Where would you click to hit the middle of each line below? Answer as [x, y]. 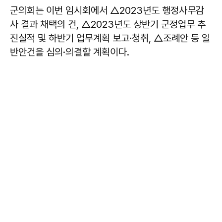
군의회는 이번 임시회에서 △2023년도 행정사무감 [107, 10]
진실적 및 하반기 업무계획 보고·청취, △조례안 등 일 [110, 38]
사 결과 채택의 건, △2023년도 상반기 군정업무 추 [108, 24]
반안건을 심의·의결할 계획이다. [70, 52]
